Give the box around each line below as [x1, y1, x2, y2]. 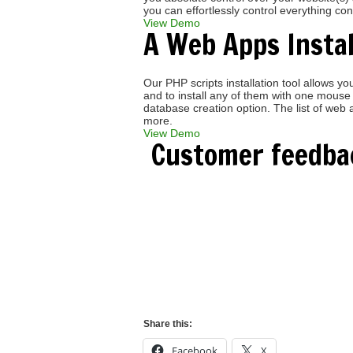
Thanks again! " [159, 248, 237, 262]
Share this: [143, 318, 192, 329]
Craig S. [159, 190, 201, 203]
